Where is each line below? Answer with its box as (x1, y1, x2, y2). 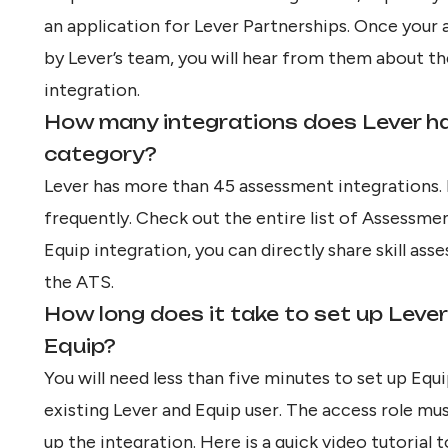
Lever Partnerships (194, 14, 347, 37)
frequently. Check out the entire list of (44, 206, 362, 229)
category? (44, 142, 157, 165)
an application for (44, 14, 194, 37)
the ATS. (44, 270, 114, 293)
